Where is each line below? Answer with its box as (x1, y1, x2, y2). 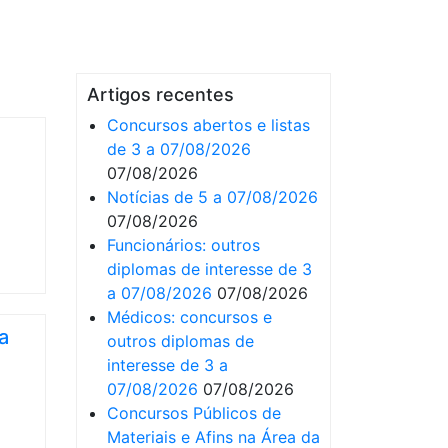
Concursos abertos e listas (107, 115, 310, 135)
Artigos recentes (87, 84, 234, 105)
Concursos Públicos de (107, 403, 281, 423)
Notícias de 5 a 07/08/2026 (107, 187, 318, 207)
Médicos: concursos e (107, 307, 272, 327)
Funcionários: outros (107, 235, 260, 255)
